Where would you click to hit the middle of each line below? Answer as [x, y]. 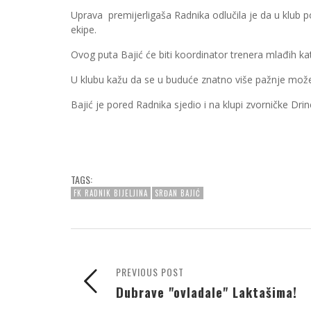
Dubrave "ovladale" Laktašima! [207, 292]
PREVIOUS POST [150, 272]
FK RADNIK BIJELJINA [111, 193]
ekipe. [84, 30]
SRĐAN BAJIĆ [178, 193]
